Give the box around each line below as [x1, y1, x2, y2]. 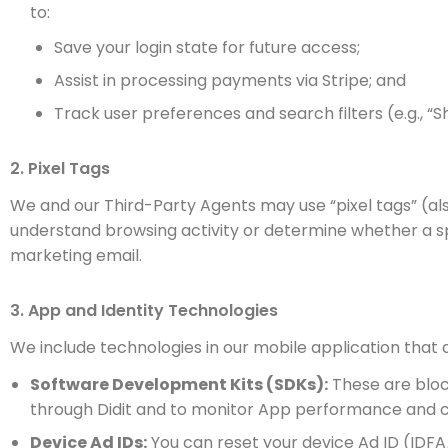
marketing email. [10, 244, 142, 267]
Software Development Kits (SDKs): [30, 373, 328, 396]
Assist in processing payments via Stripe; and [54, 69, 406, 92]
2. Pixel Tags [10, 157, 110, 180]
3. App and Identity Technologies [10, 299, 278, 322]
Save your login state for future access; [54, 36, 360, 59]
